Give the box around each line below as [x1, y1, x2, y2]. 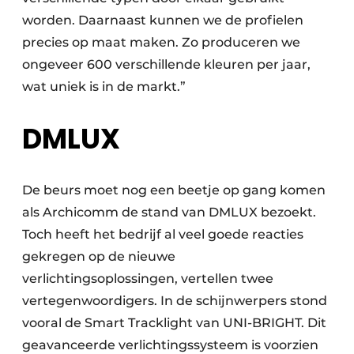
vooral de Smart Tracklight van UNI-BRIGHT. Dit [22, 314, 326, 330]
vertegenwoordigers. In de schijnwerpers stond [22, 292, 327, 308]
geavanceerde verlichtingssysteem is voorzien [22, 337, 318, 352]
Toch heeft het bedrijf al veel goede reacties [22, 226, 303, 242]
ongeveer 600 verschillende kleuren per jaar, [22, 56, 311, 72]
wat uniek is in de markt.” [22, 78, 186, 94]
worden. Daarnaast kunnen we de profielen [22, 12, 303, 28]
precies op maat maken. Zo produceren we [22, 34, 300, 50]
